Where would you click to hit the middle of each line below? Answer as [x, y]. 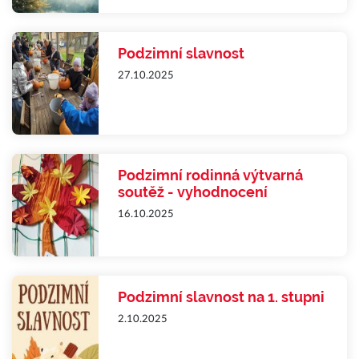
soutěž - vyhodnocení [193, 192]
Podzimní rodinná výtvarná [210, 175]
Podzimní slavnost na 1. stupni [221, 297]
